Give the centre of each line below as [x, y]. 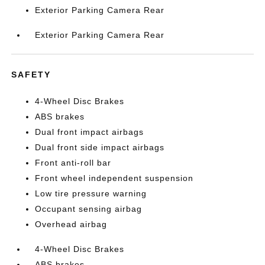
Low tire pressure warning [91, 193]
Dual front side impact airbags [100, 147]
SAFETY [31, 74]
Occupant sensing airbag [89, 209]
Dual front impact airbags [90, 132]
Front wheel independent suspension [114, 178]
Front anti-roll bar [73, 162]
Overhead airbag [71, 224]
